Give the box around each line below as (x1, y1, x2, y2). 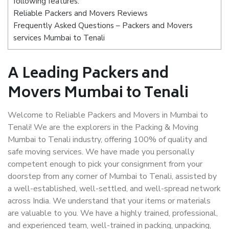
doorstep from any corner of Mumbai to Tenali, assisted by (8, 171, 217, 182)
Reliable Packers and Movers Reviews (13, 8, 148, 19)
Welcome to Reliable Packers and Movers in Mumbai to (8, 109, 208, 121)
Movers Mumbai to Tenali (8, 81, 189, 106)
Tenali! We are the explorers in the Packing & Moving (8, 122, 198, 133)
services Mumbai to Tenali (13, 33, 105, 43)
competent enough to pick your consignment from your (8, 158, 202, 170)
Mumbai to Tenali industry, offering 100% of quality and (8, 134, 207, 145)
